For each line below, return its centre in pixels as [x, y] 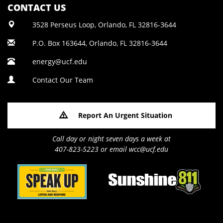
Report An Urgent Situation [125, 115]
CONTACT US [37, 7]
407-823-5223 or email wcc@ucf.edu [111, 149]
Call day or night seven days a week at [111, 139]
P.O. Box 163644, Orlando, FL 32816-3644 [100, 43]
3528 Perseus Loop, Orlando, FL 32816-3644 [104, 25]
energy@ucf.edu [60, 61]
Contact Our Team [63, 80]
